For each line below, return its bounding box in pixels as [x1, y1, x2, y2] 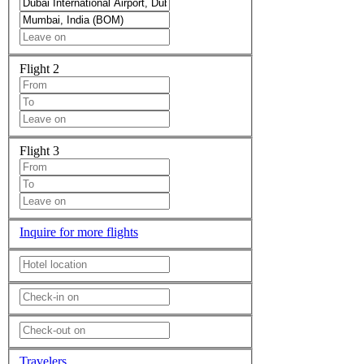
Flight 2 [19, 61, 59, 76]
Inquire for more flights [19, 225, 138, 240]
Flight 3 [19, 143, 59, 158]
